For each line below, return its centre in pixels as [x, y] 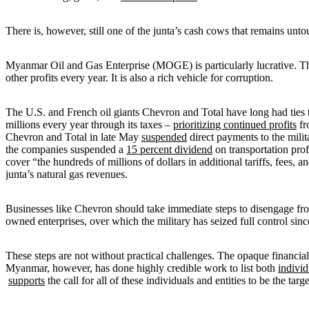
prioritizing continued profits [235, 124]
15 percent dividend [169, 149]
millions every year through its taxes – [89, 124]
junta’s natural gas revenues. [67, 174]
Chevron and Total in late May [73, 137]
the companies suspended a [66, 149]
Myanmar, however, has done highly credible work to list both [142, 268]
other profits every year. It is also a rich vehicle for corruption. [139, 77]
